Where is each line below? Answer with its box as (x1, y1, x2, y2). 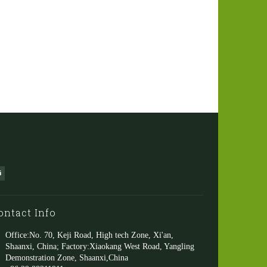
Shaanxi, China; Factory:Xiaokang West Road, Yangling (5, 242, 195, 251)
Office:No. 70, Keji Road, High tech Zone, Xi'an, (5, 231, 174, 240)
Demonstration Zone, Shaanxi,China (5, 253, 129, 262)
